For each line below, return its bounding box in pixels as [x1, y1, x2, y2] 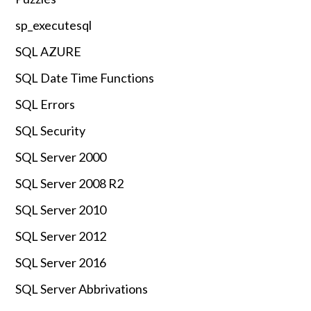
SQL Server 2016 [15, 255, 107, 271]
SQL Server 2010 [15, 202, 107, 218]
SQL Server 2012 [15, 228, 107, 244]
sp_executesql [15, 17, 92, 33]
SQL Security [15, 123, 86, 139]
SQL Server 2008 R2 [15, 176, 124, 192]
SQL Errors [15, 96, 76, 112]
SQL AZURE [15, 44, 82, 60]
